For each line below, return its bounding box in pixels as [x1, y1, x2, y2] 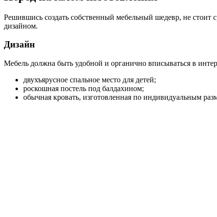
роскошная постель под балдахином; [23, 84, 144, 93]
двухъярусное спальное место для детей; [23, 75, 156, 84]
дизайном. [4, 21, 38, 30]
